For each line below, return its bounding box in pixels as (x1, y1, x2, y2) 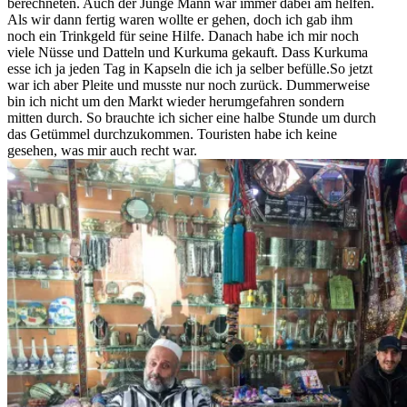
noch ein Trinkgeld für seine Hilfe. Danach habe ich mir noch (7, 28, 359, 45)
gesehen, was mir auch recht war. (7, 143, 197, 159)
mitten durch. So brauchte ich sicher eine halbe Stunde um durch (7, 110, 376, 126)
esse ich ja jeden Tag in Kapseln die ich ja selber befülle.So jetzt (7, 61, 372, 77)
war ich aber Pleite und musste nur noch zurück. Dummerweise (7, 77, 370, 94)
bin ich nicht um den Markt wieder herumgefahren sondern (7, 94, 344, 110)
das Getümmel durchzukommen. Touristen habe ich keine (7, 126, 337, 143)
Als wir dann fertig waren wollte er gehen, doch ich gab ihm (7, 12, 352, 28)
